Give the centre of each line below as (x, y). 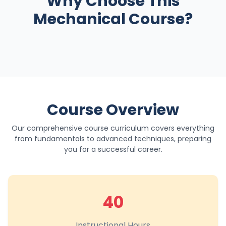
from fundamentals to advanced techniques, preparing (113, 139)
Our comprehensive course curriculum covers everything (113, 128)
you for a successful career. (113, 150)
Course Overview (113, 110)
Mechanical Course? (113, 19)
